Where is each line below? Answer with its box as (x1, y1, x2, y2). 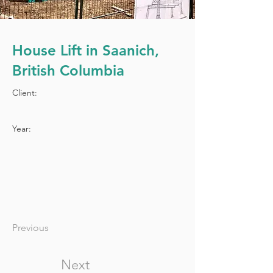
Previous (12, 222, 49, 233)
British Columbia (12, 62, 124, 79)
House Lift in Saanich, (12, 41, 159, 59)
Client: (12, 87, 37, 98)
